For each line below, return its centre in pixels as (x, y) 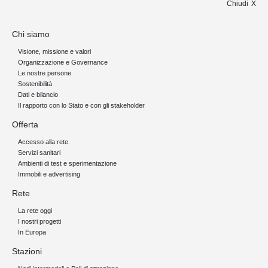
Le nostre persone (45, 73)
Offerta (25, 124)
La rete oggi (35, 210)
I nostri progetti (39, 221)
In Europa (32, 232)
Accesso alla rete (43, 141)
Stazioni (27, 251)
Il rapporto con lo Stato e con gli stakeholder (81, 105)
